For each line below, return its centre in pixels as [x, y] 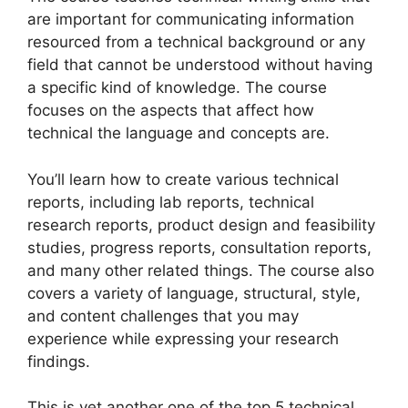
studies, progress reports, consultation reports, [199, 247]
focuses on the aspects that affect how [171, 111]
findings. [59, 361]
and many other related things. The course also [201, 270]
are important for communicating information [191, 20]
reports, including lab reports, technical [171, 202]
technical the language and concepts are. [178, 133]
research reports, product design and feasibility [201, 224]
